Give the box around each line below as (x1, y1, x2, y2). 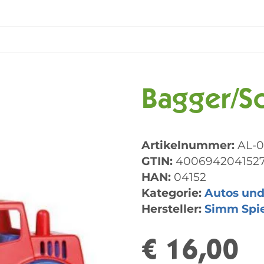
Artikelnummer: (141, 137, 237, 152)
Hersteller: (141, 201, 202, 216)
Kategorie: (141, 185, 204, 200)
